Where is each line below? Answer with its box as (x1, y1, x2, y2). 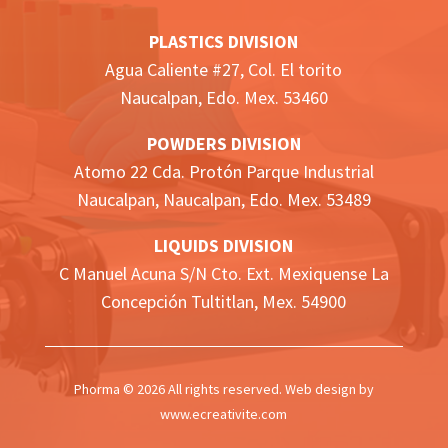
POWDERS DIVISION (146, 132, 301, 156)
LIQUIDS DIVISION (154, 234, 294, 258)
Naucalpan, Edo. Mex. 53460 (119, 86, 328, 110)
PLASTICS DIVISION (149, 30, 299, 54)
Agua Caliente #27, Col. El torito (105, 58, 343, 82)
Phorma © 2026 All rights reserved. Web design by (73, 380, 374, 399)
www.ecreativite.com (160, 405, 288, 424)
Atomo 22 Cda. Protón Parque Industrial (73, 160, 374, 184)
